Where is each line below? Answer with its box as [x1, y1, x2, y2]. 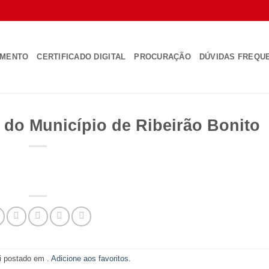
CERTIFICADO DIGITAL [37, 52, 126, 61]
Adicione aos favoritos [51, 254, 129, 264]
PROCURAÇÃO [134, 52, 191, 61]
